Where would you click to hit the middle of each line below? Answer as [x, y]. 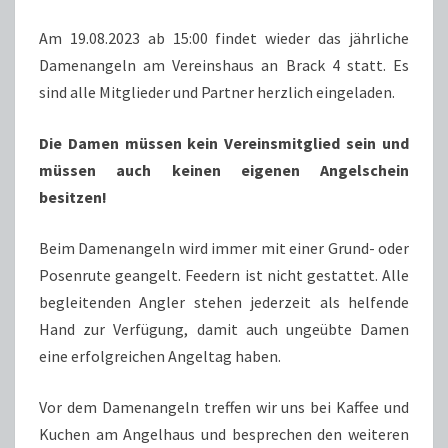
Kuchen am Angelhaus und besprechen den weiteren [224, 433]
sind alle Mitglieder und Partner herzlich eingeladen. [218, 91]
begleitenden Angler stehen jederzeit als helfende [224, 301]
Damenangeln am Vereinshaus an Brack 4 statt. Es [224, 64]
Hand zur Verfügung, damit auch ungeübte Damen [224, 328]
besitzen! [73, 196]
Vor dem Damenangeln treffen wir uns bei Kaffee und [224, 406]
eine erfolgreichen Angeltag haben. [160, 355]
